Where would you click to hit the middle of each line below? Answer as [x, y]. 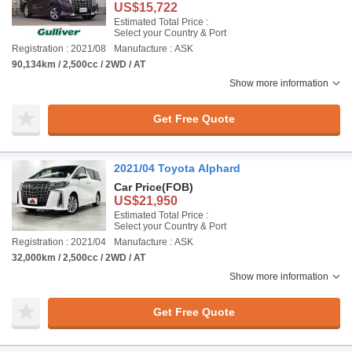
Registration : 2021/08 [59, 49]
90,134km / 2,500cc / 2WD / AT [79, 64]
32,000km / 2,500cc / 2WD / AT [79, 258]
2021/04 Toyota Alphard [177, 168]
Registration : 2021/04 [59, 242]
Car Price [138, 187]
